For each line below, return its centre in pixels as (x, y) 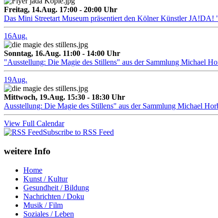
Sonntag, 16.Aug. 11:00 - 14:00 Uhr (62, 54)
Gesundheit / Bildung (56, 187)
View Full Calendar (34, 124)
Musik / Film (43, 205)
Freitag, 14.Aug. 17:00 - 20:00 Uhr (61, 10)
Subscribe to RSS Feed (78, 132)
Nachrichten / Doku (54, 196)
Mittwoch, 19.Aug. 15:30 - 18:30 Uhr (64, 97)
